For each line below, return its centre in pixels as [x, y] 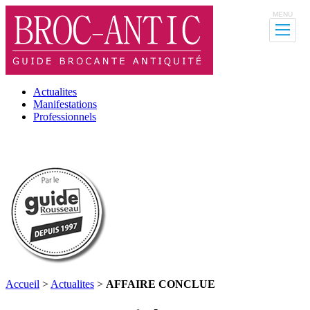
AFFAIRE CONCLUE [161, 284]
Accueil [22, 284]
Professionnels [65, 117]
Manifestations [65, 104]
